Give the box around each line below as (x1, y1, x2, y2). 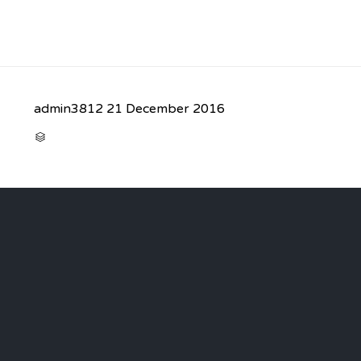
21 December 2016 (106, 101, 225, 118)
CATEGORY (46, 131, 89, 141)
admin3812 (34, 101, 103, 118)
